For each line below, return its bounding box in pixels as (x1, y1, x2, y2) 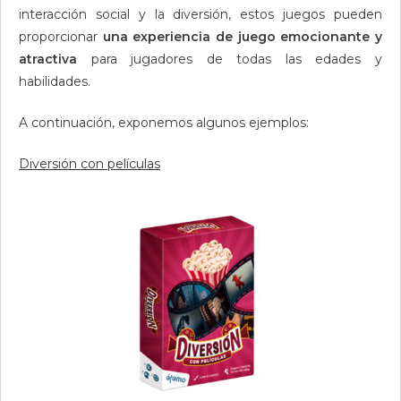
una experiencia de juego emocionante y (102, 29, 383, 45)
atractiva (19, 51, 77, 67)
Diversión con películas (19, 156, 160, 172)
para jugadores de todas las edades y (77, 51, 382, 67)
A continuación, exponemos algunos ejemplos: (19, 115, 309, 131)
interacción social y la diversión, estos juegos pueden (19, 6, 382, 22)
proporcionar (19, 29, 103, 45)
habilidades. (19, 73, 90, 90)
